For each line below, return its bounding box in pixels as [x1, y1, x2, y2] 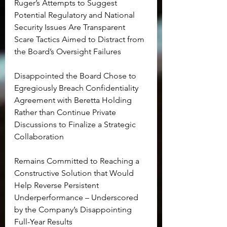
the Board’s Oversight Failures [14, 47, 121, 57]
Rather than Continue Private [14, 107, 118, 118]
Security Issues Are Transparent [14, 22, 127, 32]
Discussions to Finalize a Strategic [14, 120, 138, 130]
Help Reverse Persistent [14, 180, 101, 191]
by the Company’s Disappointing [14, 205, 134, 215]
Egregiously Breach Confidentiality [14, 83, 140, 93]
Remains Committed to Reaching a [14, 156, 141, 166]
